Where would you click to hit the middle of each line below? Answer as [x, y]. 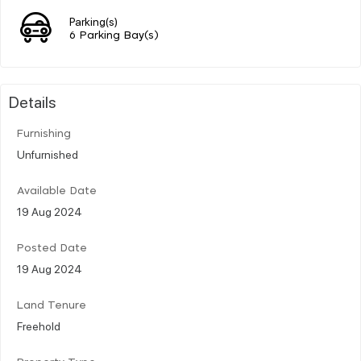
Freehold [39, 325]
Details [33, 101]
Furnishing [44, 134]
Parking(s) [93, 21]
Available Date [57, 191]
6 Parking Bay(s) [114, 35]
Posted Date [52, 248]
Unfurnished [48, 154]
